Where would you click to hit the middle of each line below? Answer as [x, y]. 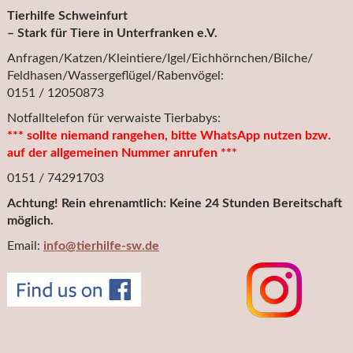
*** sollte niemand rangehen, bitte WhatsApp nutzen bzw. [169, 136]
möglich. [30, 221]
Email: [25, 246]
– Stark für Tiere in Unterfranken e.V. [112, 33]
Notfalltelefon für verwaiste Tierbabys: [113, 119]
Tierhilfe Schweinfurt [67, 16]
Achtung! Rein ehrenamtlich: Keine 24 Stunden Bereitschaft [174, 204]
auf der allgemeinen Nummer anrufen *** [122, 153]
